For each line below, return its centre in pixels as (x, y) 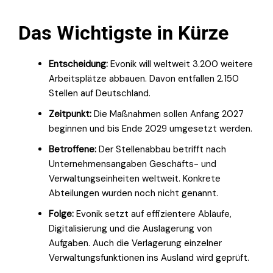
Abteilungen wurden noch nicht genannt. (133, 193)
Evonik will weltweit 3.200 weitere (180, 64)
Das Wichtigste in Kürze (123, 33)
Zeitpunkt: (70, 114)
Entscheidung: (78, 64)
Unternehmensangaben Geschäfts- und (133, 164)
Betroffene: (73, 149)
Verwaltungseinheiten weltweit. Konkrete (135, 178)
